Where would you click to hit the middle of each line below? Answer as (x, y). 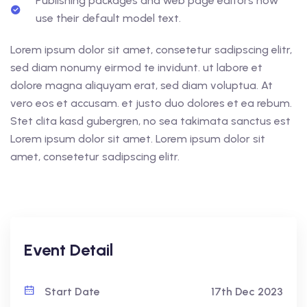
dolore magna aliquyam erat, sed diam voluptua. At (142, 86)
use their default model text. (108, 19)
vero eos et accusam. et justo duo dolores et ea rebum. (151, 103)
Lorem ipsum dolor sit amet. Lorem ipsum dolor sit (138, 139)
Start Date (71, 292)
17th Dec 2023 (247, 292)
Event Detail (69, 250)
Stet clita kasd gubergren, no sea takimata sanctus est (150, 121)
